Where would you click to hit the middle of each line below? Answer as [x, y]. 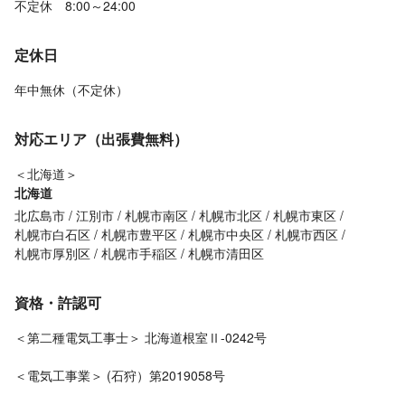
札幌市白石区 [52, 235]
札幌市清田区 [226, 254]
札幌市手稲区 [139, 254]
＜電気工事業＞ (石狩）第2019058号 [120, 376]
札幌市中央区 [226, 235]
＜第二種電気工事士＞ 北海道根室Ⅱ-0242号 [141, 338]
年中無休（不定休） [71, 90]
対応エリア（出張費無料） [101, 139]
